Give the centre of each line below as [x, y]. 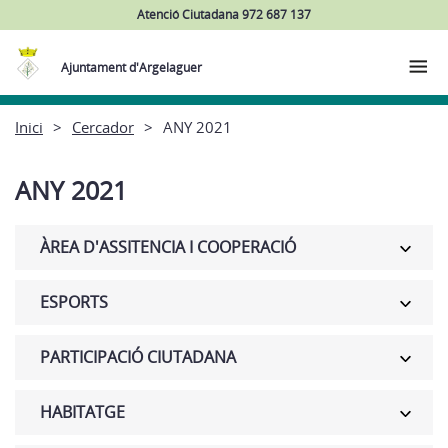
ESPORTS [74, 302]
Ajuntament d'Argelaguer [131, 67]
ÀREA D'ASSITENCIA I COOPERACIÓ [168, 247]
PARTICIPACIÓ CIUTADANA [138, 357]
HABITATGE [82, 412]
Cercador [103, 126]
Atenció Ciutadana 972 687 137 [224, 14]
